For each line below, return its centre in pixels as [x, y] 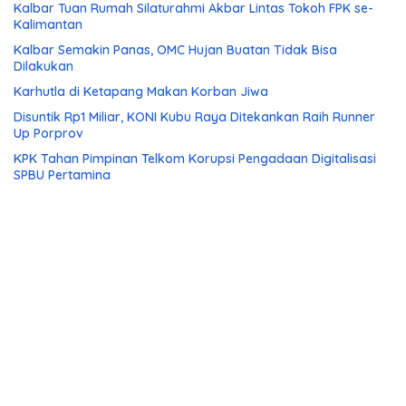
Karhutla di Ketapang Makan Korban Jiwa [141, 92]
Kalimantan [48, 25]
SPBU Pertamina [62, 175]
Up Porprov [48, 134]
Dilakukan [43, 67]
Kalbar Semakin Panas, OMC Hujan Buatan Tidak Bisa [175, 50]
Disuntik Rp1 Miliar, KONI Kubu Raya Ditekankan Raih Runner [194, 117]
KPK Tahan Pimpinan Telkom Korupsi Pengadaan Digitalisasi [195, 159]
